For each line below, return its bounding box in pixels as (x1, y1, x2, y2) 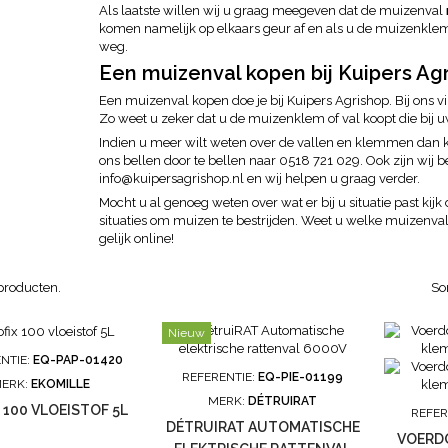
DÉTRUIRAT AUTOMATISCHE (165, 419, 360, 435)
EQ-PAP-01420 (33, 352, 124, 367)
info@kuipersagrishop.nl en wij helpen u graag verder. (99, 171, 420, 186)
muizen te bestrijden (173, 213, 295, 228)
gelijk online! (99, 231, 174, 246)
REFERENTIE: (182, 370, 259, 384)
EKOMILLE (30, 376, 90, 391)
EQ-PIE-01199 (258, 370, 344, 384)
